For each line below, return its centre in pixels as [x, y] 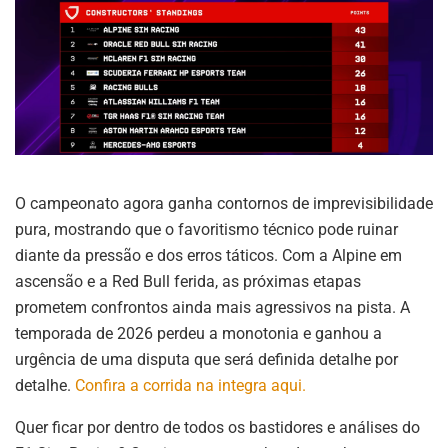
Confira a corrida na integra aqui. [190, 385]
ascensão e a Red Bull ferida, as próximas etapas [188, 281]
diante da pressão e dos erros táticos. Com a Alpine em [208, 255]
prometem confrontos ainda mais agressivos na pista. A [212, 307]
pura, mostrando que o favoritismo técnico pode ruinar [206, 229]
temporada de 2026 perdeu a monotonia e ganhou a [198, 333]
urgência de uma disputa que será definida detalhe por [206, 359]
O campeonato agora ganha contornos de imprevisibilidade [224, 203]
